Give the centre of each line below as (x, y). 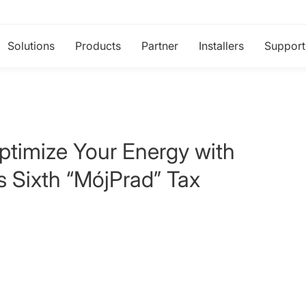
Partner (160, 46)
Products (98, 46)
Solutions (31, 46)
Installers (221, 46)
